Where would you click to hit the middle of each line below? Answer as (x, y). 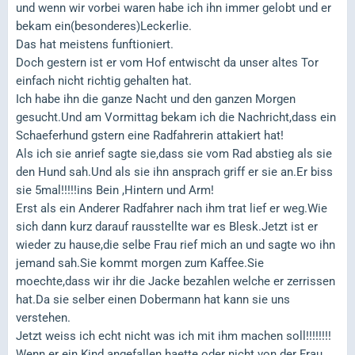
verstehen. (43, 317)
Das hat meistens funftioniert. (95, 44)
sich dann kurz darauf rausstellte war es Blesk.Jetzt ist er (167, 226)
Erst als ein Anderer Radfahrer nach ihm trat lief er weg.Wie (172, 208)
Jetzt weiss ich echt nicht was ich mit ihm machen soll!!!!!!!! (174, 336)
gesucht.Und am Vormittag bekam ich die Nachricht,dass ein (176, 117)
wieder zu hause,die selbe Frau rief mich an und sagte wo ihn (176, 244)
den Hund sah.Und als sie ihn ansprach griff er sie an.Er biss (174, 172)
